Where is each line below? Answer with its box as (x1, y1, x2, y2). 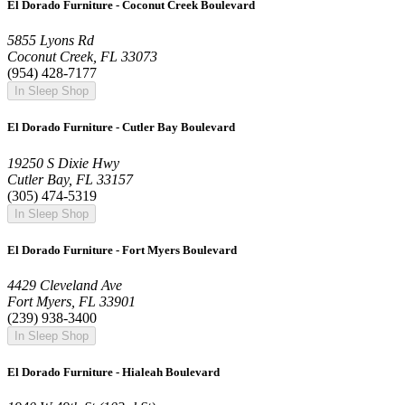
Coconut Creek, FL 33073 (7, 49, 157, 65)
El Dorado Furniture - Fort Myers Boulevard (7, 242, 237, 257)
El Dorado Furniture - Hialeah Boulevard (7, 365, 220, 380)
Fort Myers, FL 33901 (7, 293, 136, 309)
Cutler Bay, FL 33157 (7, 171, 133, 187)
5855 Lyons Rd (7, 33, 94, 49)
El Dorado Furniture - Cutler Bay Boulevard (7, 120, 235, 135)
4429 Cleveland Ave (7, 277, 122, 293)
